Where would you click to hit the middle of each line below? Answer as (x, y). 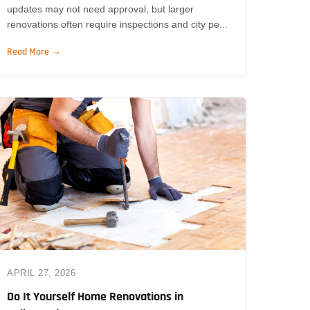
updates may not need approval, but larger (101, 9)
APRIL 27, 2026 (42, 273)
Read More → (34, 52)
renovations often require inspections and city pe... (118, 24)
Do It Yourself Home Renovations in (95, 296)
